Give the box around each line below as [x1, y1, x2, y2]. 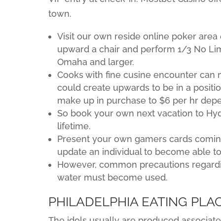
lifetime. [57, 121, 91, 131]
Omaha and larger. [57, 57, 134, 67]
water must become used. [57, 172, 168, 183]
